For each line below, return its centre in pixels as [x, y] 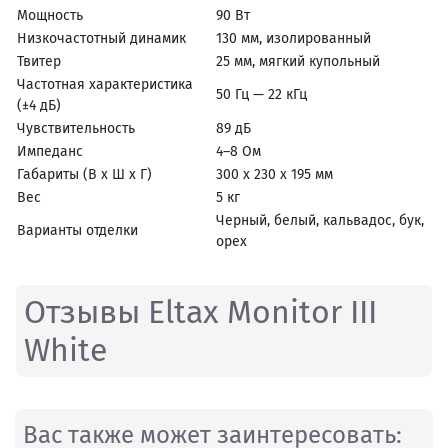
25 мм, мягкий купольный [298, 61]
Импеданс [50, 151]
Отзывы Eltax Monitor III [200, 311]
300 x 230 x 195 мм [274, 174]
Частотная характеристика [105, 84]
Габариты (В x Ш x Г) [84, 174]
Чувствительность [76, 128]
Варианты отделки [77, 230]
